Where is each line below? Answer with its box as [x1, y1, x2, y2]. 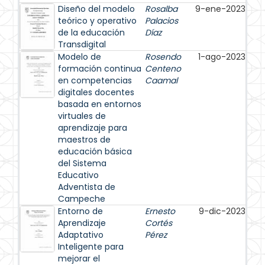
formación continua [58, 63, 141, 75]
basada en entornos [58, 98, 141, 110]
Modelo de [58, 51, 101, 63]
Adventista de [58, 181, 115, 193]
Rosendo [145, 51, 181, 63]
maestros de [58, 134, 111, 146]
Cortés [145, 217, 172, 229]
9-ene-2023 [195, 3, 245, 15]
